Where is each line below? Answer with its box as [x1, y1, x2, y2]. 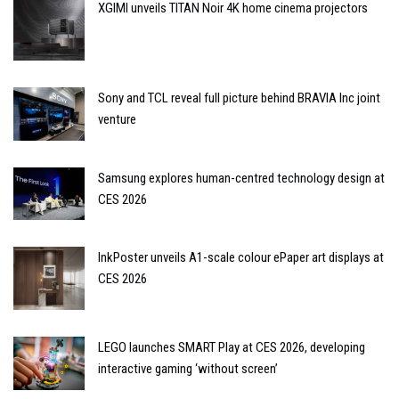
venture [98, 110, 136, 127]
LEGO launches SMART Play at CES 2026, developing [98, 339, 365, 356]
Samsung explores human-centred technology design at [98, 169, 385, 186]
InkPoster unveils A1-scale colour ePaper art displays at [98, 249, 384, 266]
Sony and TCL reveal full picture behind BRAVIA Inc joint [98, 89, 380, 106]
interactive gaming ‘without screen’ [98, 361, 278, 378]
